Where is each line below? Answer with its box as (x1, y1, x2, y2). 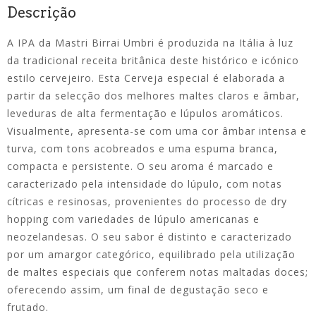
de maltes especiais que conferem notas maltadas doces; (7, 265, 308, 279)
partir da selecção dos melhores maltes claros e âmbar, (7, 88, 300, 102)
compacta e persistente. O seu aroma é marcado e (7, 159, 274, 173)
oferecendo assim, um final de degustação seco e (7, 282, 269, 296)
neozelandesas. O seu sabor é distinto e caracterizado (7, 229, 292, 243)
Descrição (7, 4, 76, 21)
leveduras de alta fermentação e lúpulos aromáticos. (7, 106, 284, 120)
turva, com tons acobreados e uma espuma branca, (7, 141, 278, 155)
